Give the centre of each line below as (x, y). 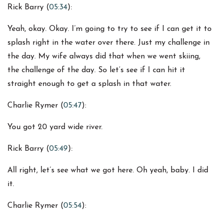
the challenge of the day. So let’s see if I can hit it (96, 70)
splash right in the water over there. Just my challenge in (109, 43)
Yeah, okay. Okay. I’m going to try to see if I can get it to (110, 29)
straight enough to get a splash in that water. (89, 84)
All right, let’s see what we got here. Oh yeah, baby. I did (108, 171)
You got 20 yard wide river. (55, 127)
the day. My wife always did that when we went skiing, (104, 57)
